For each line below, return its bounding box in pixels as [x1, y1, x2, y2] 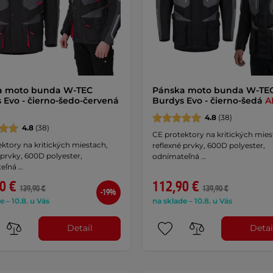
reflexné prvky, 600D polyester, [152, 140, 265, 150]
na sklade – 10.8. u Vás [152, 196, 232, 205]
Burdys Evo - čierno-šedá [152, 94, 265, 106]
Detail [66, 222, 93, 234]
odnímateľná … [152, 151, 206, 161]
